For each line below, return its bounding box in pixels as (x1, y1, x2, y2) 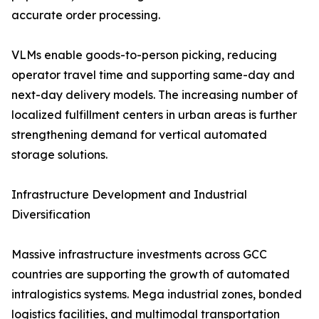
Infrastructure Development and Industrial (11, 187, 247, 202)
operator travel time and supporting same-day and (11, 68, 295, 83)
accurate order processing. (11, 8, 160, 23)
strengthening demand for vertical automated (11, 127, 267, 142)
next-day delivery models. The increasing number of (11, 88, 298, 103)
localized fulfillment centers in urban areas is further (11, 108, 297, 122)
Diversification (11, 207, 90, 222)
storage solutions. (11, 147, 108, 162)
